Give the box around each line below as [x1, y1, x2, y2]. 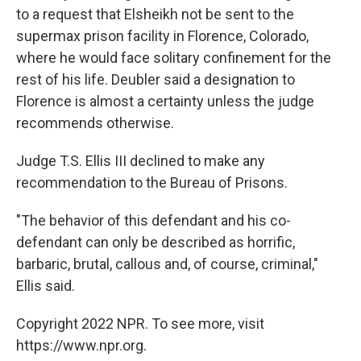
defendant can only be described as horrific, [16, 234, 295, 251]
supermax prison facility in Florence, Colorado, [16, 27, 309, 45]
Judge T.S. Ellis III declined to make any [16, 152, 265, 170]
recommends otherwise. [16, 114, 174, 132]
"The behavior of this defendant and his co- [16, 212, 291, 230]
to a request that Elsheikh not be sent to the [16, 6, 294, 23]
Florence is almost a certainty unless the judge [16, 93, 314, 110]
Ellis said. [16, 277, 75, 295]
